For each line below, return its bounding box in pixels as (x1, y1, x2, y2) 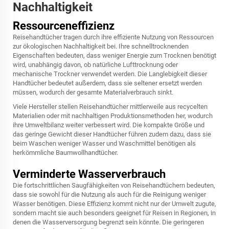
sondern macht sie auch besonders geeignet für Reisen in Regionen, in (13, 209, 216, 217)
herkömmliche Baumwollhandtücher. (13, 149, 118, 156)
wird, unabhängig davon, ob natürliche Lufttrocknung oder (13, 61, 178, 68)
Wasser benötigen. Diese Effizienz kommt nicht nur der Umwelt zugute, (13, 200, 216, 208)
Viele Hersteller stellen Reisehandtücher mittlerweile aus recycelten (13, 103, 208, 110)
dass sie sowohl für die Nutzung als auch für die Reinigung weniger (13, 191, 206, 198)
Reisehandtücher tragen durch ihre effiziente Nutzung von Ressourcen (13, 33, 214, 41)
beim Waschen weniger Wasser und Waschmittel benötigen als (13, 140, 196, 147)
